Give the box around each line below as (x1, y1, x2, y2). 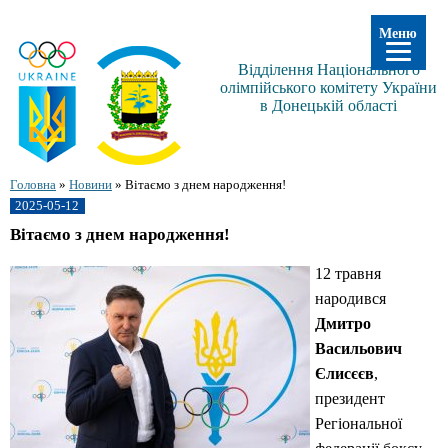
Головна (10, 177, 56, 192)
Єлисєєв (315, 365, 374, 383)
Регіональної (315, 415, 402, 433)
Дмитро (315, 315, 371, 333)
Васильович (315, 340, 402, 358)
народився (315, 290, 386, 308)
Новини (69, 177, 112, 192)
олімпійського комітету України (220, 78, 437, 96)
